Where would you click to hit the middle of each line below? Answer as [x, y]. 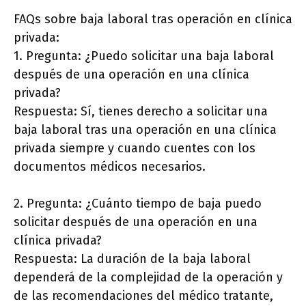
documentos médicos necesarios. [110, 167]
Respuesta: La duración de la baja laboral [132, 259]
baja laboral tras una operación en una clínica [145, 130]
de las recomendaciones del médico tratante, [143, 296]
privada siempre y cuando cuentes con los [135, 148]
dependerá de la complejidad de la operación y [148, 277]
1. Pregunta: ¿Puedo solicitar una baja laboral [144, 56]
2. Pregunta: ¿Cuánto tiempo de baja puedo [138, 204]
